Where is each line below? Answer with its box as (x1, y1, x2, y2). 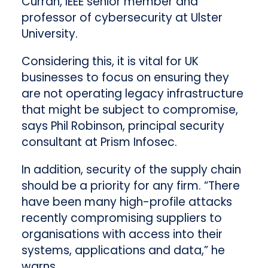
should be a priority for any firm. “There (21, 177, 240, 194)
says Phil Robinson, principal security (21, 117, 224, 134)
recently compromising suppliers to (21, 209, 222, 226)
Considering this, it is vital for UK (21, 53, 199, 69)
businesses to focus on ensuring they (21, 69, 229, 86)
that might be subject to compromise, (21, 101, 238, 118)
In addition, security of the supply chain (21, 161, 241, 178)
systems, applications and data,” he (21, 242, 225, 258)
